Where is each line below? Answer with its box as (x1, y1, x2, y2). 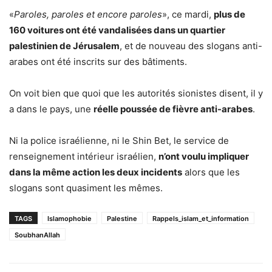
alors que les (182, 166, 240, 178)
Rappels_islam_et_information (152, 214, 249, 223)
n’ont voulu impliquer (158, 150, 249, 162)
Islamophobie (47, 214, 92, 223)
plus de (214, 8, 245, 20)
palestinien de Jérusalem (9, 39, 120, 52)
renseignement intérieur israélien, (9, 150, 158, 162)
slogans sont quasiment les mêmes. (9, 182, 163, 194)
